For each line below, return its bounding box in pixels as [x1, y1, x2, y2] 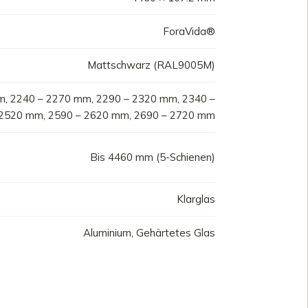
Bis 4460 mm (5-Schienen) [90, 151, 215, 164]
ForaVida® [163, 25, 215, 38]
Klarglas [177, 192, 215, 206]
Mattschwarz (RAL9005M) [87, 58, 215, 71]
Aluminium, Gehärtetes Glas [83, 226, 215, 239]
